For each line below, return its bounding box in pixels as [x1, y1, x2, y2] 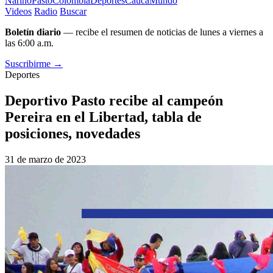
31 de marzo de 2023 [5, 154, 86, 165]
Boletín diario [5, 27, 61, 37]
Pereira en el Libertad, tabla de [5, 108, 202, 125]
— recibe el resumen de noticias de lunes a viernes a [61, 27, 263, 37]
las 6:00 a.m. [5, 38, 54, 48]
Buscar [60, 6, 87, 16]
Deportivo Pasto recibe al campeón [5, 92, 223, 108]
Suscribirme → [5, 58, 63, 69]
